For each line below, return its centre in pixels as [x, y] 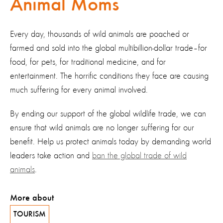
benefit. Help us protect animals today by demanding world [111, 142]
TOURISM [30, 214]
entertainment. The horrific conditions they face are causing [109, 76]
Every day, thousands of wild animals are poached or [100, 34]
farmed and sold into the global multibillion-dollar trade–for [109, 48]
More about [32, 198]
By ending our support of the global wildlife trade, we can [108, 114]
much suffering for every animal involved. [79, 90]
